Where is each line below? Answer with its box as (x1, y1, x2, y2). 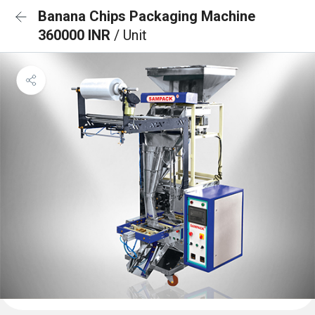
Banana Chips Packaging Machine (38, 8, 255, 25)
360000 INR (38, 27, 114, 44)
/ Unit (114, 27, 147, 44)
